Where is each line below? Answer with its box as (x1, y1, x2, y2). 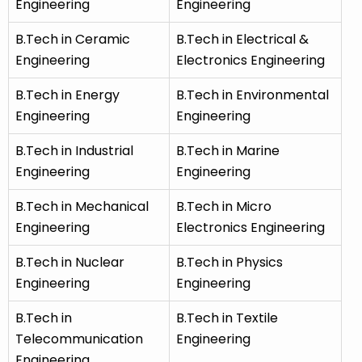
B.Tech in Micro (176, 197, 271, 217)
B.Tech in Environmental (176, 86, 329, 105)
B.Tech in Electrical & (176, 30, 309, 49)
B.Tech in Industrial (15, 141, 133, 161)
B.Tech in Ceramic (15, 30, 130, 49)
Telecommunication (15, 330, 143, 349)
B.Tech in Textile (176, 309, 278, 328)
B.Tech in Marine (176, 141, 280, 161)
